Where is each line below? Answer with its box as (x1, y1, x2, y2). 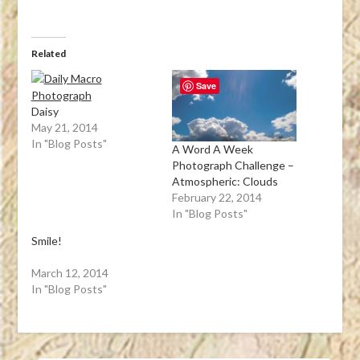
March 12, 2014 (31, 266, 108, 280)
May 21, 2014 (31, 121, 98, 135)
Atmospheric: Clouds (172, 174, 278, 189)
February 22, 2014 (172, 190, 262, 205)
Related (31, 47, 66, 60)
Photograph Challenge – (172, 158, 294, 173)
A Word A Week (172, 142, 253, 157)
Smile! (31, 234, 62, 248)
